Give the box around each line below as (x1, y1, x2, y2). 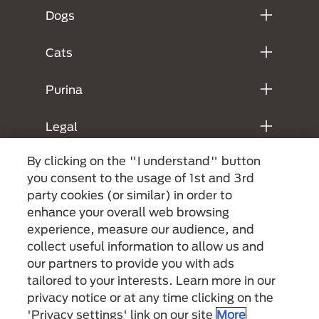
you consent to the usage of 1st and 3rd (27, 171, 255, 184)
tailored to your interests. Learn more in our (27, 273, 276, 287)
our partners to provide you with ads (27, 256, 235, 270)
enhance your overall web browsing (27, 205, 230, 219)
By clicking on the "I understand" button (27, 154, 261, 167)
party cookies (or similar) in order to (27, 188, 233, 202)
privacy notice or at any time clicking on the (27, 291, 274, 304)
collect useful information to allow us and (27, 239, 265, 253)
